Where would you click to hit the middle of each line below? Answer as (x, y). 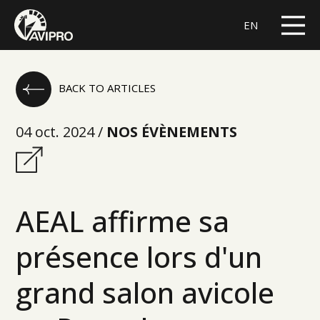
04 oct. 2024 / (60, 132)
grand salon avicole (145, 292)
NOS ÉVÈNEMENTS (172, 132)
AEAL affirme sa (123, 221)
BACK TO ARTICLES (107, 87)
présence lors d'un (139, 257)
